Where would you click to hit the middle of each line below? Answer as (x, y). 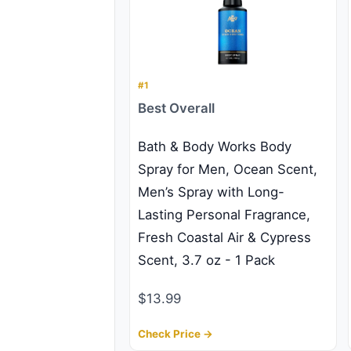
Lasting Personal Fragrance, (224, 215)
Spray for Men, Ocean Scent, (228, 169)
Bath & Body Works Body (215, 147)
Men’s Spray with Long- (211, 192)
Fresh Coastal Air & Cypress (224, 237)
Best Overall (176, 108)
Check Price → (175, 334)
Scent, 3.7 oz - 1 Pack (206, 260)
